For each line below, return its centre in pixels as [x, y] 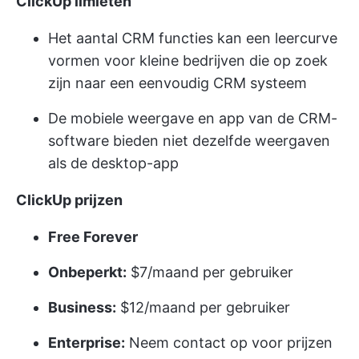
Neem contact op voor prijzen [229, 342]
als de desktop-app [113, 163]
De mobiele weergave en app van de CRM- [193, 118]
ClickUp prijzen [69, 200]
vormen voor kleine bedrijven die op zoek [188, 60]
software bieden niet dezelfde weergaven [189, 140]
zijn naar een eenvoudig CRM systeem [177, 83]
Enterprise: [87, 342]
